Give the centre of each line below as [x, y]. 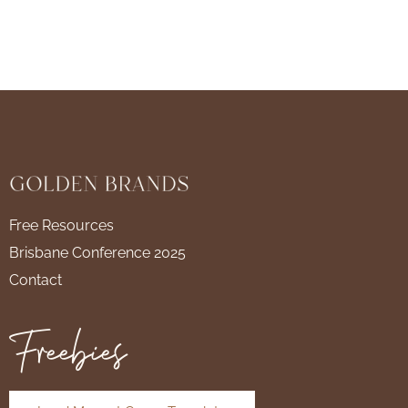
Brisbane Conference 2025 [97, 252]
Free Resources [61, 225]
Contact [36, 280]
